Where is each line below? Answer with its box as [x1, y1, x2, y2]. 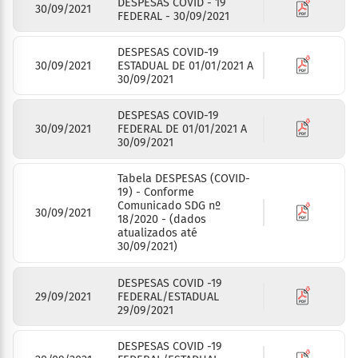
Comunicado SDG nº [117, 199, 221, 213]
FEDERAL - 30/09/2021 [117, 9, 230, 23]
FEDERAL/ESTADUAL [117, 289, 220, 304]
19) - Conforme [117, 185, 195, 200]
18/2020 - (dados [117, 213, 207, 227]
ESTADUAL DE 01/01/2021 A [117, 58, 254, 73]
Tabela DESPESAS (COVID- [117, 172, 251, 186]
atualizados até [117, 226, 198, 241]
